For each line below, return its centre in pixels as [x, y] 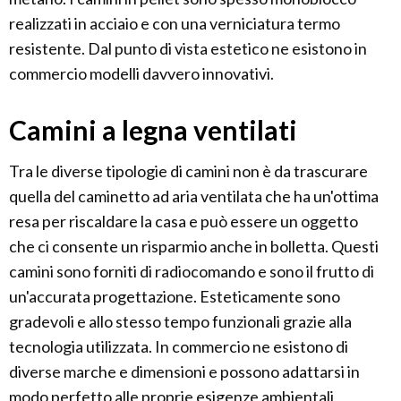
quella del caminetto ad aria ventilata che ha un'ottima [194, 196]
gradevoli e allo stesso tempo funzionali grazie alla [180, 322]
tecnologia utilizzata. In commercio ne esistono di [179, 347]
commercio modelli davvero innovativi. [141, 74]
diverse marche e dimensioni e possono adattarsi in [184, 372]
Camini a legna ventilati [153, 130]
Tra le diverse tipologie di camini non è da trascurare [188, 171]
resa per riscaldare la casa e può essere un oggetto [183, 222]
